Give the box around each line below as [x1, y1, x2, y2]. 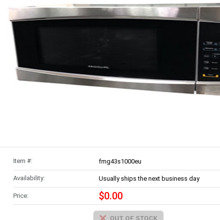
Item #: [13, 157, 32, 165]
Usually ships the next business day [98, 175, 199, 182]
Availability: [13, 174, 45, 182]
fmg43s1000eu [98, 158, 141, 165]
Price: [13, 192, 28, 199]
